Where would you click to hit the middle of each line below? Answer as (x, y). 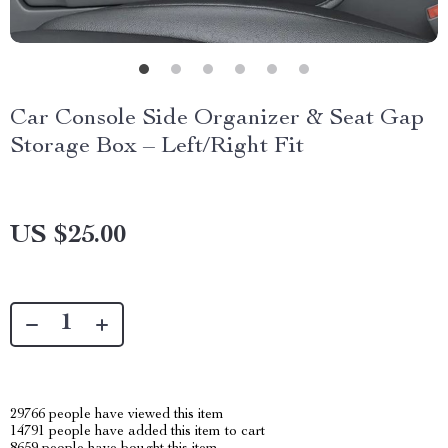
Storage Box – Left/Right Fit (157, 147)
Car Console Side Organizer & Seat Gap (217, 119)
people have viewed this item (134, 415)
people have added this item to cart (155, 432)
